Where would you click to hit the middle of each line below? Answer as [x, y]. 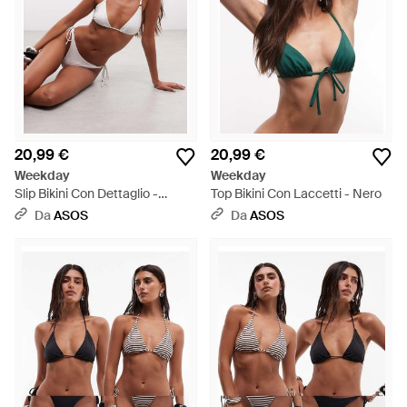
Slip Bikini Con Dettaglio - [86, 194]
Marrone [39, 212]
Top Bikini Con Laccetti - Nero [296, 194]
